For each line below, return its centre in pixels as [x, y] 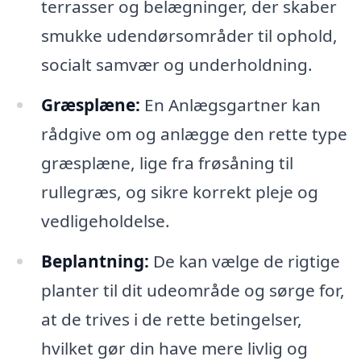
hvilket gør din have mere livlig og [174, 348]
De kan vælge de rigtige [244, 261]
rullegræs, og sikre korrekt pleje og [179, 191]
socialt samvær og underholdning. [176, 65]
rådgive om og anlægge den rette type [194, 133]
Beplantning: [95, 261]
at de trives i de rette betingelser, [171, 319]
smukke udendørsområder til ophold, [189, 36]
